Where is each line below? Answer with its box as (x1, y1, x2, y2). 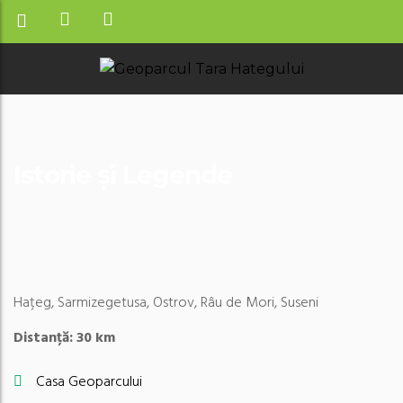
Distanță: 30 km (13, 326, 115, 350)
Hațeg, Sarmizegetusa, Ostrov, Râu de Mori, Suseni (13, 291, 318, 315)
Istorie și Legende (13, 158, 232, 190)
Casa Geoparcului (36, 370, 142, 394)
